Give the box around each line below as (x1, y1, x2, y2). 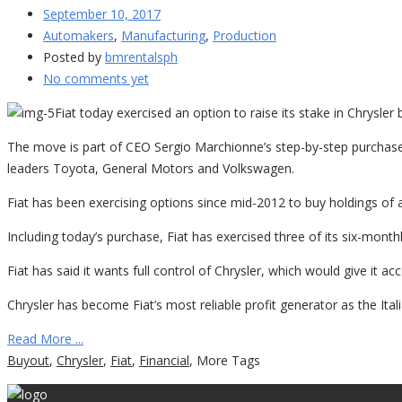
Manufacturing (121, 26, 205, 44)
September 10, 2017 (43, 4, 161, 22)
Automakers (43, 26, 114, 44)
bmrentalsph (105, 48, 178, 66)
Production (213, 26, 276, 44)
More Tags (197, 351, 260, 369)
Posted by (43, 48, 101, 66)
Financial (139, 351, 189, 369)
